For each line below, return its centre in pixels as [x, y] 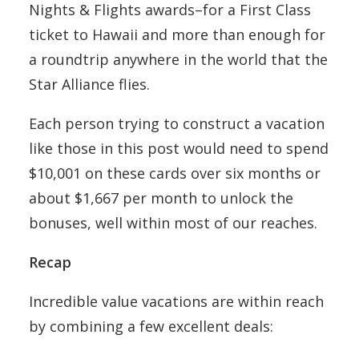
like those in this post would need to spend [179, 148]
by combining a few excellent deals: [151, 326]
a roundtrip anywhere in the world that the [178, 59]
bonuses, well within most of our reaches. [173, 222]
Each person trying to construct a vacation [177, 123]
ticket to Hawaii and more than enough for [177, 34]
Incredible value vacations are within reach [176, 301]
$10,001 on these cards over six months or [175, 173]
